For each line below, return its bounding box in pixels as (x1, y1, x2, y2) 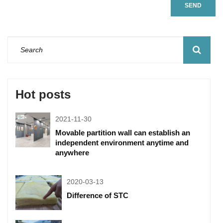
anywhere (55, 148, 89, 157)
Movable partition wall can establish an (55, 128, 190, 137)
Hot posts (15, 87, 71, 101)
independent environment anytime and (55, 138, 189, 147)
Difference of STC (67, 191, 129, 200)
